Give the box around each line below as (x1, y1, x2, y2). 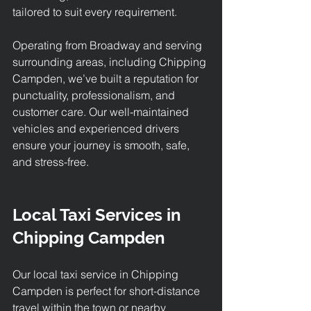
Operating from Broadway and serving (12, 38, 205, 52)
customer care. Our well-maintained (12, 105, 192, 119)
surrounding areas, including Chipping (12, 55, 209, 69)
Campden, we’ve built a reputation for (12, 72, 201, 85)
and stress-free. (12, 155, 89, 169)
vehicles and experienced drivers (12, 121, 182, 135)
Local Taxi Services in (12, 205, 185, 225)
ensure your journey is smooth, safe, (12, 138, 192, 152)
